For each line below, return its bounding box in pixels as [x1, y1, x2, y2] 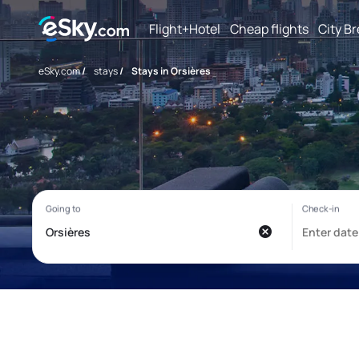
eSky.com [38, 64, 80, 78]
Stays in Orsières [131, 64, 211, 78]
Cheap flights [230, 19, 309, 38]
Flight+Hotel [149, 19, 220, 38]
